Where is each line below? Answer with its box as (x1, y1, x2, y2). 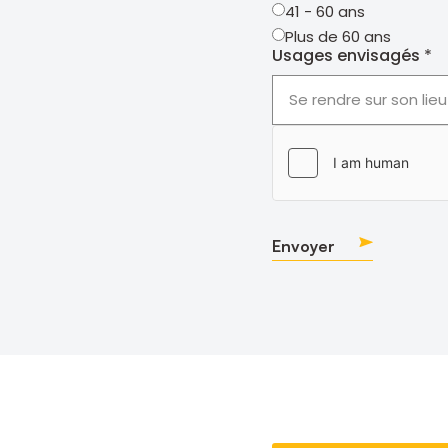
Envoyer (272, 235, 335, 256)
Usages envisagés (272, 43, 420, 67)
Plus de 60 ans (285, 25, 391, 47)
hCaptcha (271, 122, 354, 146)
